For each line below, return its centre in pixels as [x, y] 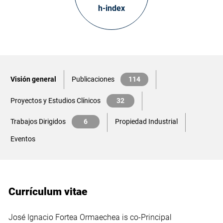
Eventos [23, 139]
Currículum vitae [48, 191]
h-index [111, 8]
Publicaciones [93, 79]
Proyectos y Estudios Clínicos [56, 100]
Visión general [34, 79]
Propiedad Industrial [147, 122]
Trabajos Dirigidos [38, 122]
